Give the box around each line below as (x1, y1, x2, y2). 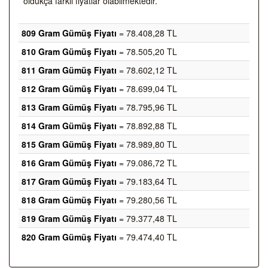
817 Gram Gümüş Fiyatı (22, 175, 117, 187)
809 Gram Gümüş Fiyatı (22, 27, 117, 39)
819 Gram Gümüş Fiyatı (22, 212, 117, 224)
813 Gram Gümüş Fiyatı (22, 101, 117, 113)
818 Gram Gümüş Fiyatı (22, 194, 117, 206)
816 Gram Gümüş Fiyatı (22, 157, 117, 169)
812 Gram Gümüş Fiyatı (22, 83, 117, 95)
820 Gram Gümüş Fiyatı (22, 231, 117, 243)
